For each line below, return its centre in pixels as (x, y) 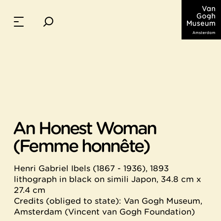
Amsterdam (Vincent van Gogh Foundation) (104, 212)
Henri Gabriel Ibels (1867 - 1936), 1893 (91, 168)
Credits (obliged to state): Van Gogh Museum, (108, 201)
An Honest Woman (84, 128)
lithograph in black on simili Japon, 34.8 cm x (108, 179)
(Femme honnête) (81, 146)
